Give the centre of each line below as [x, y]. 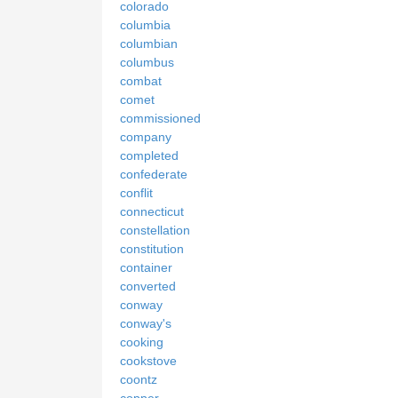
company [146, 136]
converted [148, 286]
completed [149, 155]
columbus [147, 62]
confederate [154, 174]
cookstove [148, 360]
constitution [152, 248]
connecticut [152, 211]
